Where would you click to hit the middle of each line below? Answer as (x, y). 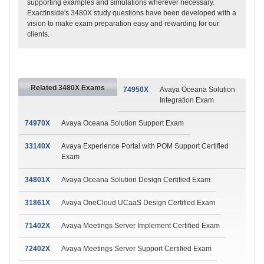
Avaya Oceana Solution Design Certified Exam (136, 179)
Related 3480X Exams (68, 88)
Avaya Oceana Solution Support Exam (123, 123)
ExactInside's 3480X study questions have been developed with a (132, 13)
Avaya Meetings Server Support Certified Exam (136, 248)
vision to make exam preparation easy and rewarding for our (123, 23)
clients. (38, 34)
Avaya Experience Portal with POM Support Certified (145, 146)
